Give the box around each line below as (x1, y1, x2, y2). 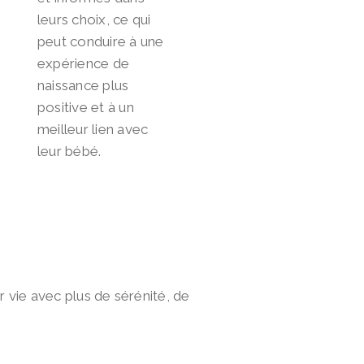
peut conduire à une (37, 33, 164, 50)
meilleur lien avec (37, 121, 149, 138)
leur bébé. (37, 143, 102, 160)
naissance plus (37, 77, 129, 94)
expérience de (37, 55, 130, 72)
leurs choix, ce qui (37, 11, 151, 28)
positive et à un (37, 99, 134, 116)
